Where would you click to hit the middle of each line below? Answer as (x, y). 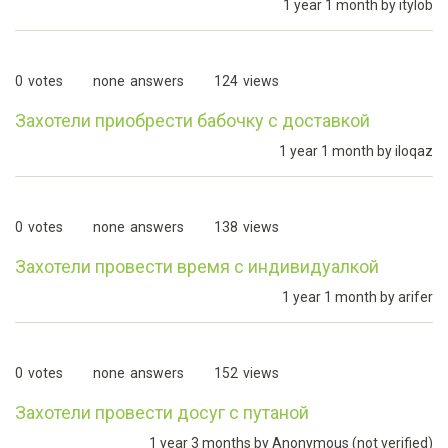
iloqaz (414, 151)
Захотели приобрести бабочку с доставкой (192, 120)
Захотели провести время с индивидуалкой (197, 266)
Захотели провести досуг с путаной (162, 412)
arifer (415, 297)
